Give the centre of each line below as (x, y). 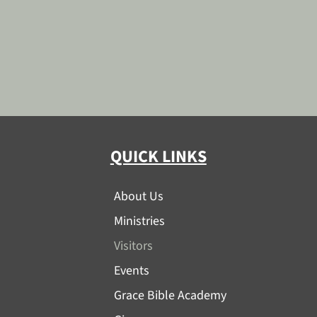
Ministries (139, 221)
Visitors (133, 246)
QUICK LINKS (158, 157)
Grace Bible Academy (170, 295)
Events (131, 271)
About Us (138, 196)
